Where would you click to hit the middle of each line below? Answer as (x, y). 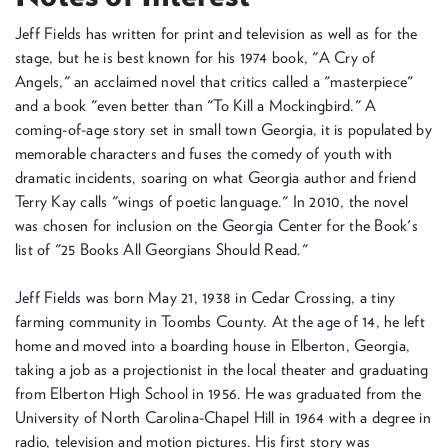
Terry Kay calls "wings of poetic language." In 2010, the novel (212, 201)
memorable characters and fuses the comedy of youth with (204, 153)
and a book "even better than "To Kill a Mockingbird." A (196, 105)
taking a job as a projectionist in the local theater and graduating (222, 369)
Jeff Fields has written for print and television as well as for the (216, 33)
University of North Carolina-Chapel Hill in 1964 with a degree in (223, 417)
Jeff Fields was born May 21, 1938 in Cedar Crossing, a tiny (205, 297)
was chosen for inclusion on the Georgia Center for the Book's (216, 225)
